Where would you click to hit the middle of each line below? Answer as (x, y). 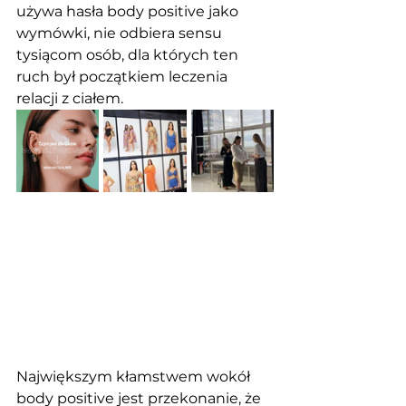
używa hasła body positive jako (129, 11)
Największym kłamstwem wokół (135, 376)
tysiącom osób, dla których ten (129, 54)
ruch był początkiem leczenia (124, 76)
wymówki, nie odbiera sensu (121, 33)
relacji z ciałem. (70, 98)
